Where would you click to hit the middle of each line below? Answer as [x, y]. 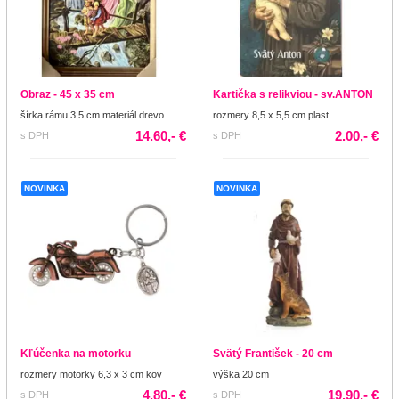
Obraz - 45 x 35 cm [68, 94]
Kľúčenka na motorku [76, 353]
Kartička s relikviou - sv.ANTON [293, 94]
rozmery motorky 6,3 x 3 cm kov [91, 374]
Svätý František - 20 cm [273, 353]
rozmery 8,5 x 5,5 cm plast [271, 114]
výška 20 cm [241, 374]
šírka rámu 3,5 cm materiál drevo [92, 114]
